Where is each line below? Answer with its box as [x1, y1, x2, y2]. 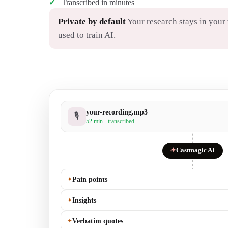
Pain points [72, 175, 107, 183]
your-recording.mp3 [86, 108, 148, 117]
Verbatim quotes [72, 217, 123, 225]
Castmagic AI [176, 147, 215, 154]
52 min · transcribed [86, 118, 135, 125]
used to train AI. [58, 30, 116, 40]
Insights [72, 196, 96, 204]
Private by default [58, 16, 126, 26]
